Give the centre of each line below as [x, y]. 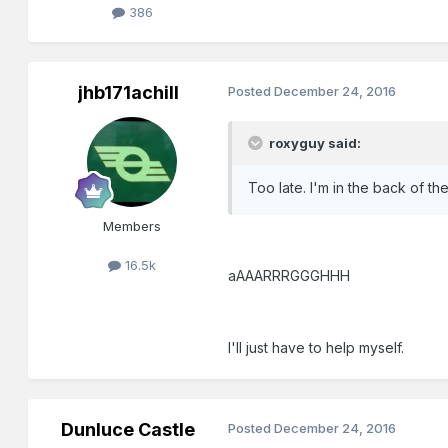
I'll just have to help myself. [316, 348]
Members [132, 226]
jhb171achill [128, 93]
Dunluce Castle [128, 430]
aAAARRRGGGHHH [289, 276]
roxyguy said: [314, 143]
